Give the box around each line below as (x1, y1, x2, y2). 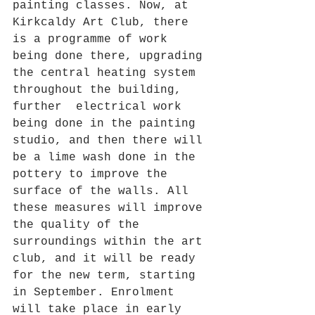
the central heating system (13, 67, 202, 79)
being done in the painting (13, 117, 202, 130)
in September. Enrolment (13, 286, 181, 299)
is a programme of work (13, 33, 174, 46)
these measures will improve (13, 202, 210, 214)
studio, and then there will (13, 134, 210, 147)
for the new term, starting (13, 269, 202, 282)
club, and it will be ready (13, 252, 202, 265)
